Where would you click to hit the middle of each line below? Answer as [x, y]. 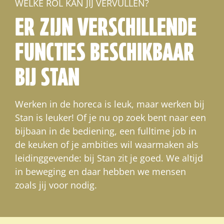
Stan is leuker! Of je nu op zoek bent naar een [110, 117]
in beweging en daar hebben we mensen [100, 171]
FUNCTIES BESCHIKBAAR [105, 52]
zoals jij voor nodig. [56, 185]
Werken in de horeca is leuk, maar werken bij [110, 104]
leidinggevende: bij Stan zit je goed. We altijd [109, 158]
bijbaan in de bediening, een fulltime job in [106, 131]
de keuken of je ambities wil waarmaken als [107, 144]
